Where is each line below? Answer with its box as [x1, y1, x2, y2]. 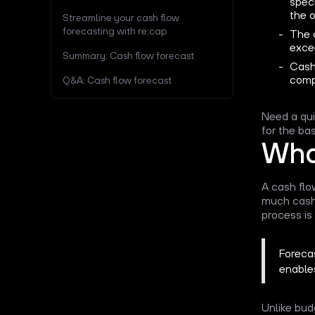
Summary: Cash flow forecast [63, 49, 194, 61]
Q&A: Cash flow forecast [63, 74, 172, 86]
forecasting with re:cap [63, 25, 167, 37]
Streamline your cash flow [63, 11, 179, 23]
